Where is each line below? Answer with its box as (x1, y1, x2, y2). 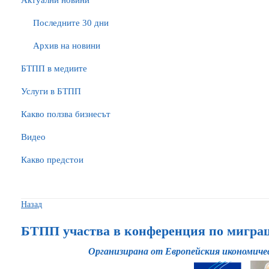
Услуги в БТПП (21, 86, 81, 96)
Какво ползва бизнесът (21, 109, 110, 119)
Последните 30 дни (33, 18, 109, 28)
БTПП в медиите (21, 64, 87, 73)
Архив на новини (33, 41, 100, 50)
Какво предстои (21, 155, 83, 165)
